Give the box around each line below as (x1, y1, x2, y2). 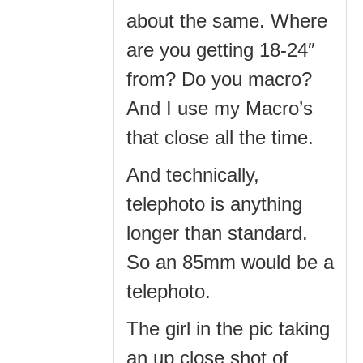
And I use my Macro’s (126, 96, 313, 119)
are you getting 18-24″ (126, 38, 315, 61)
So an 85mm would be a (126, 250, 334, 273)
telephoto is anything (126, 192, 302, 215)
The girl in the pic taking (126, 317, 330, 340)
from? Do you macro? (126, 67, 312, 90)
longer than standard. (126, 221, 308, 244)
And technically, (126, 163, 259, 186)
